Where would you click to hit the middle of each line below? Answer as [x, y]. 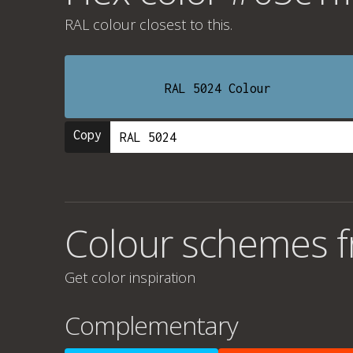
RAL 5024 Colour [218, 88]
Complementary [151, 325]
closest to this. [184, 24]
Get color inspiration [130, 277]
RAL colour [100, 24]
